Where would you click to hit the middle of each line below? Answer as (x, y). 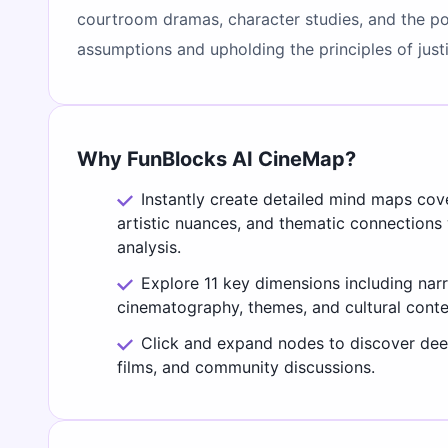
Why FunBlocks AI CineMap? (216, 158)
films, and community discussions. (246, 366)
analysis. (149, 246)
